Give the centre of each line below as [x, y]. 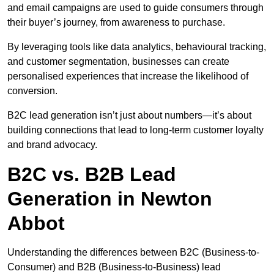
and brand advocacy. [52, 145]
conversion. [32, 91]
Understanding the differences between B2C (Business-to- [133, 253]
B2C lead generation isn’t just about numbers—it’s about [129, 116]
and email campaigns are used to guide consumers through [135, 8]
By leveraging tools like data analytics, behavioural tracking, [137, 47]
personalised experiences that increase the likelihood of [128, 76]
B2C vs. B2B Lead [92, 175]
